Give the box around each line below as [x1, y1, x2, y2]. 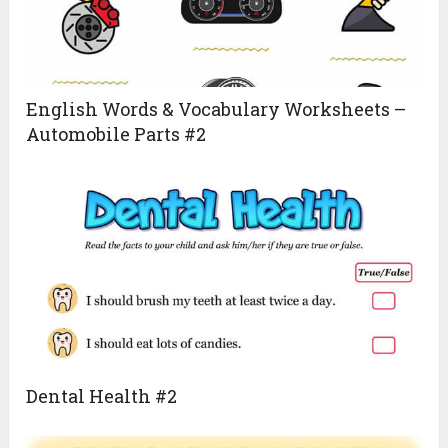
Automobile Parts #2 [26, 122, 207, 147]
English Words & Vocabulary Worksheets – [26, 97, 407, 122]
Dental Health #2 [26, 384, 178, 409]
